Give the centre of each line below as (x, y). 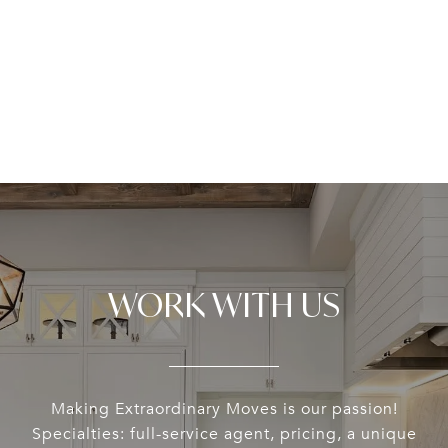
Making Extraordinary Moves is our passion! (224, 409)
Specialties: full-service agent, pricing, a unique (224, 434)
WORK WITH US (224, 305)
